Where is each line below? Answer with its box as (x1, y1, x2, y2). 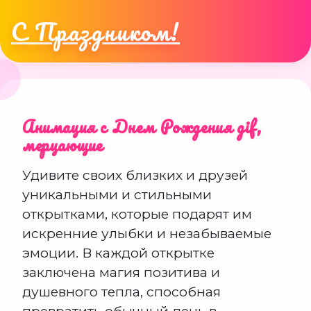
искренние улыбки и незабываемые (22, 225, 271, 242)
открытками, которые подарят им (22, 205, 252, 222)
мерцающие (22, 131, 103, 158)
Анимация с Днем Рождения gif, (22, 113, 262, 140)
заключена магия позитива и (22, 264, 220, 280)
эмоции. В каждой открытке (22, 244, 215, 261)
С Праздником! (11, 12, 180, 51)
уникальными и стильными (22, 186, 212, 203)
